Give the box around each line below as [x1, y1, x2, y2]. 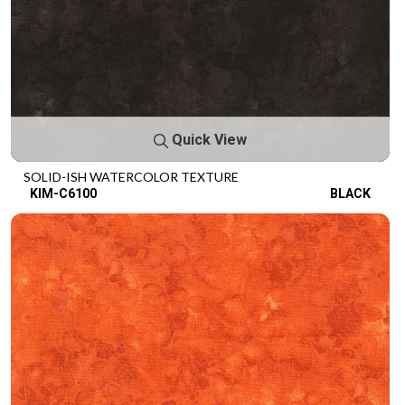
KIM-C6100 [30, 186, 97, 201]
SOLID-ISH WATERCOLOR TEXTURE [24, 169, 239, 184]
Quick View [168, 131, 247, 148]
